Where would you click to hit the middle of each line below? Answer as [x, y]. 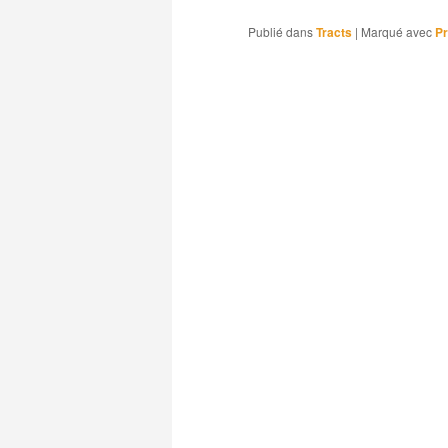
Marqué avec [396, 31]
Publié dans [280, 31]
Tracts [334, 31]
